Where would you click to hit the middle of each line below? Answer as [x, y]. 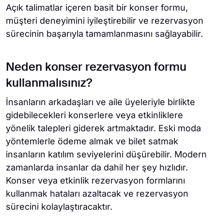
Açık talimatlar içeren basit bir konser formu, [97, 8]
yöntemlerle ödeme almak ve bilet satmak [92, 141]
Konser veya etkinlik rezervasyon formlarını [95, 180]
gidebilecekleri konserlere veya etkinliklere [94, 115]
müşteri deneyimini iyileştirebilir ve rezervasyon [105, 21]
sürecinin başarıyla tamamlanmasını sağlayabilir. [104, 34]
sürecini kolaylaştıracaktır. [59, 207]
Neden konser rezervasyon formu [96, 67]
